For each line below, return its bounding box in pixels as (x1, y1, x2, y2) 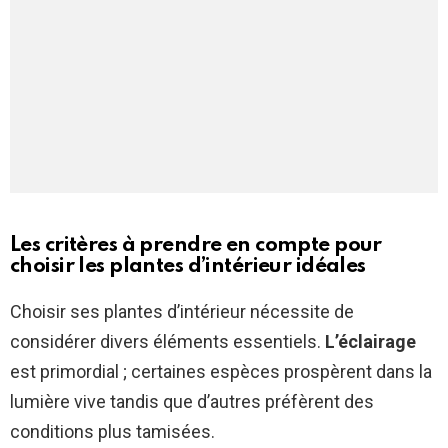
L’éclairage (325, 331, 416, 353)
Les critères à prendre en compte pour (10, 235, 382, 257)
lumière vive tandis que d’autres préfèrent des (10, 391, 374, 413)
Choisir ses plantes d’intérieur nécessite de (10, 301, 354, 323)
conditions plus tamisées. (10, 421, 215, 443)
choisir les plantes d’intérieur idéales (10, 256, 366, 278)
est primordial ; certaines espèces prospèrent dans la (10, 361, 432, 383)
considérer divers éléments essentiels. (10, 331, 325, 353)
